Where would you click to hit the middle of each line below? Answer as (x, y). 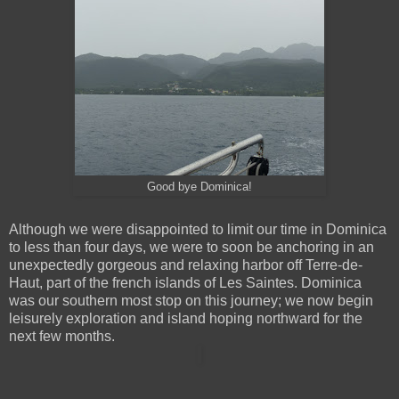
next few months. (62, 336)
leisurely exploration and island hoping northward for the (186, 318)
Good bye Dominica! (199, 187)
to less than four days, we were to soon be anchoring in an (191, 247)
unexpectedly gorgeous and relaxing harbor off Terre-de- (186, 265)
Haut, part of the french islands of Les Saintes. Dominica (185, 282)
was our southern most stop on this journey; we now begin (191, 300)
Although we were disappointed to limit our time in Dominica (198, 229)
